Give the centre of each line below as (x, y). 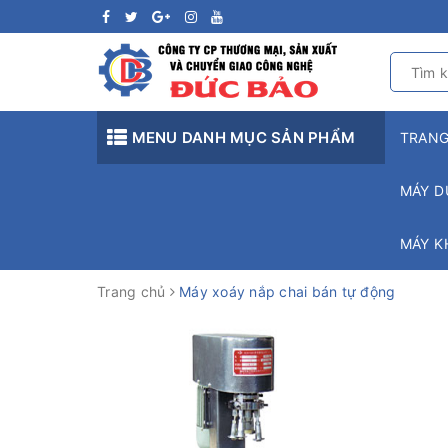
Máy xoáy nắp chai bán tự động (287, 291)
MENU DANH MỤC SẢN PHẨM (241, 137)
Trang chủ (131, 291)
